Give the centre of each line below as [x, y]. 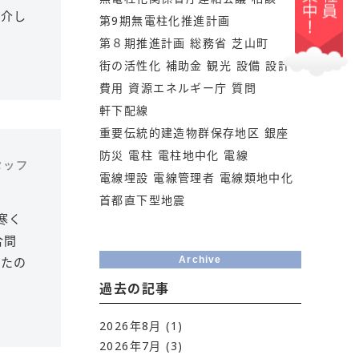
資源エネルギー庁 [178, 87]
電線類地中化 [256, 177]
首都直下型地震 [143, 200]
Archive [200, 259]
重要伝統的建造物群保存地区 [180, 132]
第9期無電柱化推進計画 [165, 20]
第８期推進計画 [143, 42]
